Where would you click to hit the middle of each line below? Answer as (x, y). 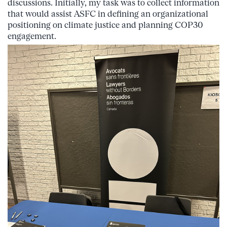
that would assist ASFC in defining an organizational (108, 14)
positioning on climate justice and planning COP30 (105, 25)
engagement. (32, 36)
